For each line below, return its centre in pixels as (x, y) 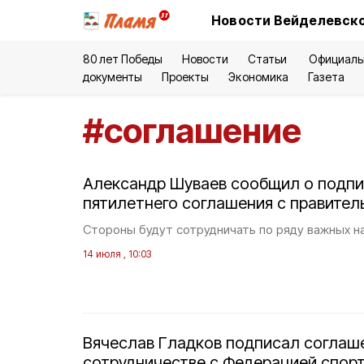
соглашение (203, 130)
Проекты (186, 77)
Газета (326, 77)
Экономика (258, 77)
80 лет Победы (123, 59)
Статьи (268, 59)
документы (113, 77)
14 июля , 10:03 (117, 254)
